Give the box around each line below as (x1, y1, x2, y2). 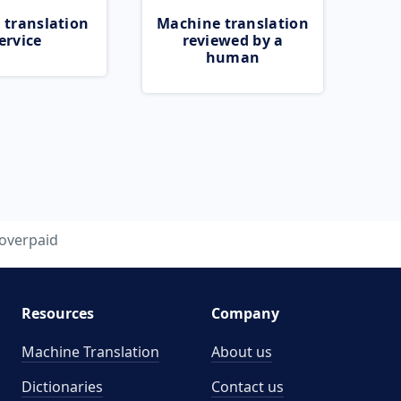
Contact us (211, 377, 284, 397)
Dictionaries (21, 377, 103, 397)
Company (211, 303, 279, 323)
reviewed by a (182, 30, 284, 50)
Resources (21, 303, 94, 323)
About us (211, 342, 272, 362)
